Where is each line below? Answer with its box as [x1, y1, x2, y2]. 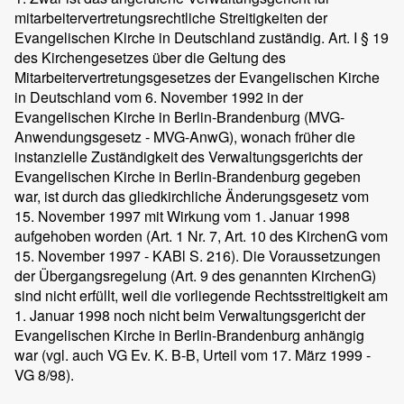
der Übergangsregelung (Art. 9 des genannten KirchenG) [14, 265, 376, 286]
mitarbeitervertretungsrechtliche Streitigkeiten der [14, 7, 327, 28]
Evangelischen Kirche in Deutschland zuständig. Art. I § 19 [14, 27, 389, 48]
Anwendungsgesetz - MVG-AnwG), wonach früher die [14, 126, 355, 147]
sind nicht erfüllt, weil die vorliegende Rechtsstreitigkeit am [14, 285, 388, 306]
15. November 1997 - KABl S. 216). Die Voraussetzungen [14, 245, 381, 266]
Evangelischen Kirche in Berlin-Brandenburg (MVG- [14, 106, 344, 127]
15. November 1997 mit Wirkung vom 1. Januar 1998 [14, 206, 350, 226]
